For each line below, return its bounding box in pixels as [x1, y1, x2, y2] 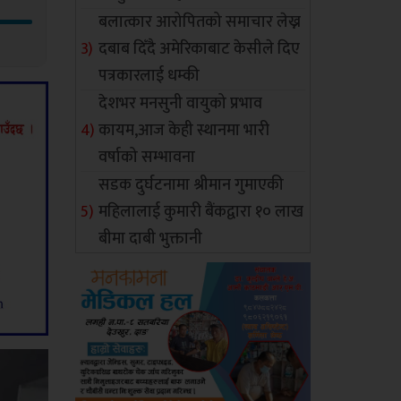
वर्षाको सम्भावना [98, 144, 196, 171]
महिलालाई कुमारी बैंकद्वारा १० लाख [98, 199, 304, 226]
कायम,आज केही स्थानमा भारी [98, 117, 270, 144]
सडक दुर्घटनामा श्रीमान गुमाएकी [98, 172, 285, 199]
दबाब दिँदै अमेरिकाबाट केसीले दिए [98, 36, 301, 63]
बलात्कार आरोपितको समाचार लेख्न [98, 9, 302, 36]
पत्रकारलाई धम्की [98, 63, 200, 90]
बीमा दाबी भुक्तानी [98, 226, 203, 252]
